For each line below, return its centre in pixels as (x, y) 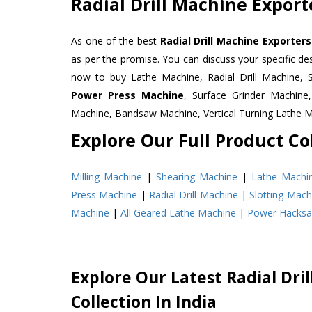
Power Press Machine (128, 95)
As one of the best (116, 40)
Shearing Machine (197, 176)
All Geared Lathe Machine (178, 212)
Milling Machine (107, 176)
